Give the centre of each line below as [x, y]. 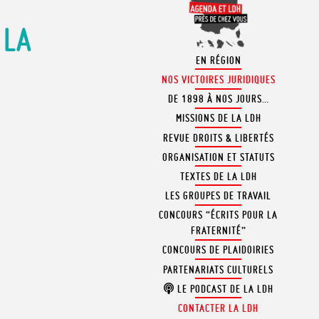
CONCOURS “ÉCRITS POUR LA [219, 215]
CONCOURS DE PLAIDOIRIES [219, 250]
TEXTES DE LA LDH [218, 176]
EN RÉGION [218, 60]
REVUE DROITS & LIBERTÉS [218, 138]
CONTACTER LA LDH [219, 309]
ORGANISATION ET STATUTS [218, 157]
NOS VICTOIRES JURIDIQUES [218, 79]
